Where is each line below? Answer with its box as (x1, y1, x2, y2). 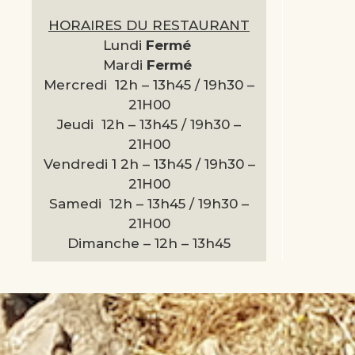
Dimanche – (67, 235, 155, 251)
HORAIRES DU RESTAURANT (48, 17, 250, 33)
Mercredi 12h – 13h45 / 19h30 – (44, 76, 254, 93)
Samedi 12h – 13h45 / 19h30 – (49, 195, 249, 212)
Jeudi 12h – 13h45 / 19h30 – (57, 116, 241, 132)
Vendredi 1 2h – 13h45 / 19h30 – (43, 155, 255, 172)
